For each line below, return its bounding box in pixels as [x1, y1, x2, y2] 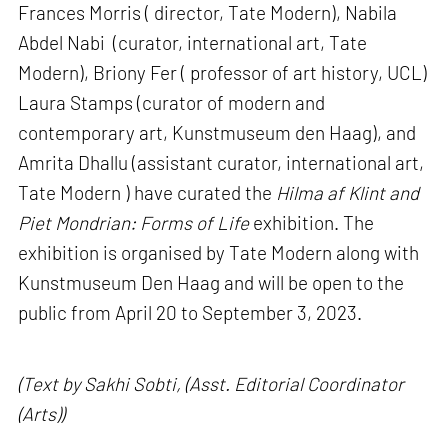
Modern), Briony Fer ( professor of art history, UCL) [18, 60, 428, 84]
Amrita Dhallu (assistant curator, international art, [18, 150, 425, 174]
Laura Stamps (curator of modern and [18, 90, 326, 114]
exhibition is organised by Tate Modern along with [18, 240, 420, 264]
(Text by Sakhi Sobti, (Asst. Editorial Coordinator [18, 372, 405, 396]
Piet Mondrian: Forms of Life [18, 210, 254, 234]
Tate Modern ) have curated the [18, 180, 277, 204]
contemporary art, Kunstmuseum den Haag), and [18, 120, 417, 144]
